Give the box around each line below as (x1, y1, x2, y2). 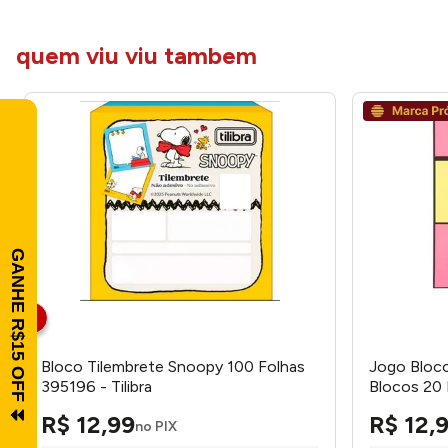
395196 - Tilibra (41, 377, 152, 396)
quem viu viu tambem (16, 41, 257, 70)
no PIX (135, 417, 177, 435)
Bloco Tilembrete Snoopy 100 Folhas (41, 357, 305, 376)
